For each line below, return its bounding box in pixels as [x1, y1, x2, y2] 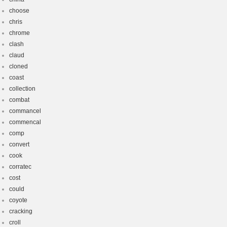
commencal [9, 119, 41, 126]
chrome [9, 29, 30, 36]
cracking [9, 208, 32, 215]
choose [9, 7, 29, 14]
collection [9, 85, 35, 92]
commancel [9, 107, 41, 115]
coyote [9, 197, 27, 204]
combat [9, 96, 29, 103]
